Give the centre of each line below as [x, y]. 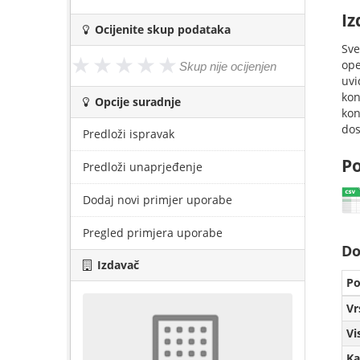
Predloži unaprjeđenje [143, 167]
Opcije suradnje [136, 102]
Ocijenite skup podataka [161, 29]
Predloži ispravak [129, 134]
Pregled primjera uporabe [153, 233]
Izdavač [117, 265]
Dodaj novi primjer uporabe [157, 200]
